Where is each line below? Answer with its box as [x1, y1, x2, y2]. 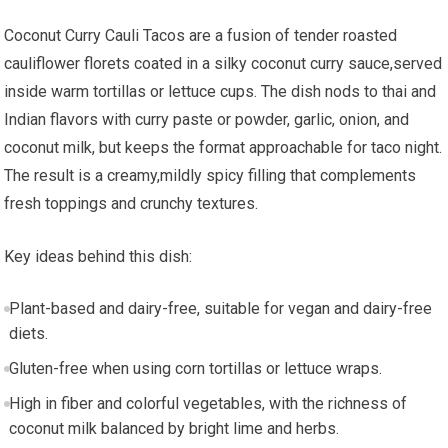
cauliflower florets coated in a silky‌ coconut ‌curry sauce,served [4, 54, 443, 74]
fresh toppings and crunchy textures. [4, 194, 259, 214]
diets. [8, 324, 48, 344]
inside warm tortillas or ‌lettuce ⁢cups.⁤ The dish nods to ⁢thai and [4, 82, 437, 102]
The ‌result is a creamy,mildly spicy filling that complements [4, 166, 417, 186]
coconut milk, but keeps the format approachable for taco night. [4, 138, 443, 158]
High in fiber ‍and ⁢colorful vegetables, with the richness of [8, 394, 407, 414]
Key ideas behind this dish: [4, 247, 193, 267]
